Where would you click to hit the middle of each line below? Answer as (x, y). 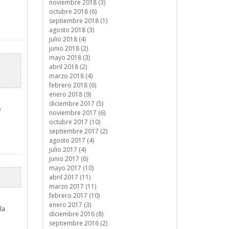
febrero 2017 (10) (74, 196)
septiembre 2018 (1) (78, 21)
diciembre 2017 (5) (76, 104)
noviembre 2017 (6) (77, 113)
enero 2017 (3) (70, 205)
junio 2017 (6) (68, 159)
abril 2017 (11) (70, 177)
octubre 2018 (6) (73, 12)
